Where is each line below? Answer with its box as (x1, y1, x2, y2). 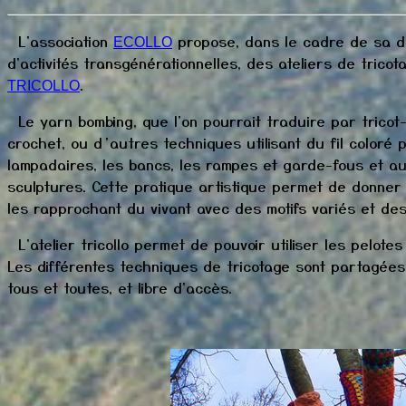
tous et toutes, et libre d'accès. (7, 275, 232, 298)
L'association (7, 29, 113, 52)
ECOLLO (113, 34, 172, 50)
